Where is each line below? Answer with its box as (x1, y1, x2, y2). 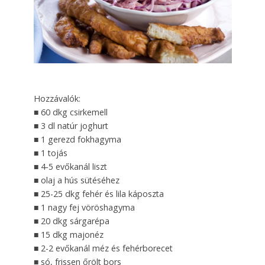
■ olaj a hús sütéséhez (33, 174, 119, 186)
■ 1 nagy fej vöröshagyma (33, 201, 135, 213)
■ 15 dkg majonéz (33, 228, 104, 240)
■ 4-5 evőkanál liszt (33, 160, 107, 172)
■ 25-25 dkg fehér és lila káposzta (33, 188, 164, 199)
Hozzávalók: (33, 92, 80, 104)
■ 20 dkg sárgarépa (33, 215, 109, 227)
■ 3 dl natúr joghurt (33, 119, 108, 131)
